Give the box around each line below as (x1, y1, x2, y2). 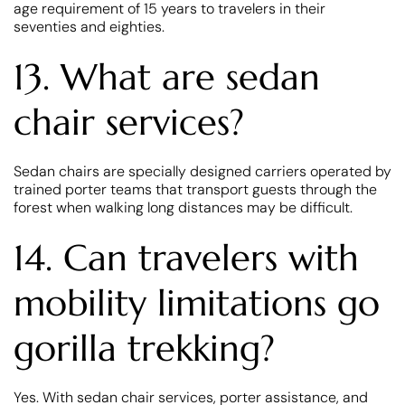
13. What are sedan (14, 53, 320, 99)
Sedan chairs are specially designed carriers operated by (14, 161, 391, 181)
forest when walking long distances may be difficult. (14, 197, 353, 217)
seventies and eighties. (14, 16, 165, 36)
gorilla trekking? (14, 325, 275, 371)
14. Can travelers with (14, 234, 359, 280)
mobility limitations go (14, 279, 380, 325)
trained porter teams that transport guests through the (14, 179, 377, 199)
